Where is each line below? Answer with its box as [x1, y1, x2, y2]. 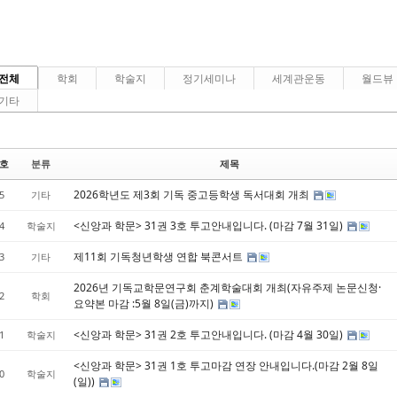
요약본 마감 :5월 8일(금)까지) [73, 295, 216, 311]
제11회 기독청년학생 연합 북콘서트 [73, 248, 245, 264]
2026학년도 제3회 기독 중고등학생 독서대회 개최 [73, 186, 312, 202]
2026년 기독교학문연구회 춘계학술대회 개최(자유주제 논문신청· [73, 279, 381, 295]
